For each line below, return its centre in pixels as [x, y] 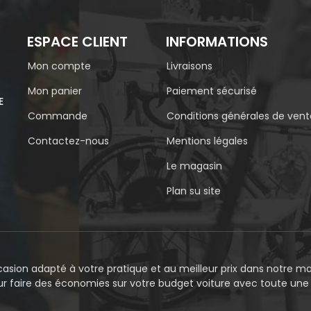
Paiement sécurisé [212, 91]
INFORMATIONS [217, 42]
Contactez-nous [68, 141]
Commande [58, 116]
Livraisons [190, 66]
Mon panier [55, 91]
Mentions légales [207, 141]
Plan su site [194, 191]
